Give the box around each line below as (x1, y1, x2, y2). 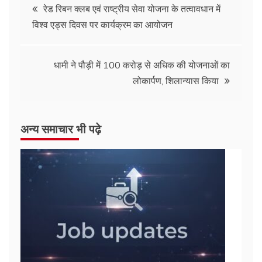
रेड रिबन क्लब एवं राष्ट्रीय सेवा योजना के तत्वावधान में (43, 3, 220, 15)
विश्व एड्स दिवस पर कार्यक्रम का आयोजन (32, 19, 173, 30)
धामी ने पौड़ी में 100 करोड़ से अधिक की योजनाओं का (54, 59, 230, 71)
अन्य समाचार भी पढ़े (20, 119, 101, 137)
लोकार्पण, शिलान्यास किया (133, 75, 219, 87)
